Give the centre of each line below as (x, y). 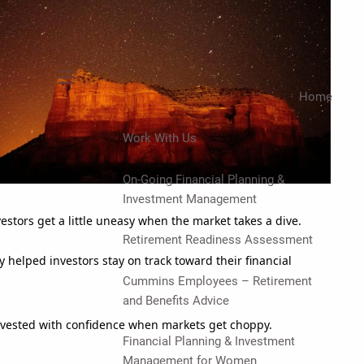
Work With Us (159, 138)
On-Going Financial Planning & (203, 179)
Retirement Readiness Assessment (217, 240)
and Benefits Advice (175, 300)
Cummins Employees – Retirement (217, 281)
